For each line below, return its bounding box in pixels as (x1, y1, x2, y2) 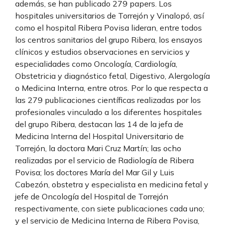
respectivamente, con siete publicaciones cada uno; (15, 203, 204, 214)
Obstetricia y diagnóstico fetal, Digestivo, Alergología (15, 71, 210, 81)
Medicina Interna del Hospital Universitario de (15, 131, 184, 142)
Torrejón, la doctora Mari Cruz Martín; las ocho (15, 143, 181, 154)
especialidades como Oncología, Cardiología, (15, 59, 177, 69)
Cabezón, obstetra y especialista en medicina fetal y (15, 179, 208, 190)
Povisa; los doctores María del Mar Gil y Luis (15, 167, 174, 178)
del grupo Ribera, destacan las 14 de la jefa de (15, 119, 183, 130)
